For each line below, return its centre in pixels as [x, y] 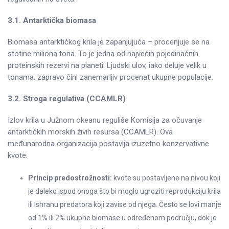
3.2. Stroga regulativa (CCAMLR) [67, 98]
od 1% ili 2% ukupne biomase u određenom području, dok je [122, 217]
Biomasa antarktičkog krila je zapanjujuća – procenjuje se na [109, 42]
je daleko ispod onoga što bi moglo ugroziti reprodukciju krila [124, 191]
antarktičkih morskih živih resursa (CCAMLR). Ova [90, 132]
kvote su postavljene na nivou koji [166, 178]
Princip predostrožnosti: [70, 178]
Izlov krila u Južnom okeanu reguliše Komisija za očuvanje [105, 120]
